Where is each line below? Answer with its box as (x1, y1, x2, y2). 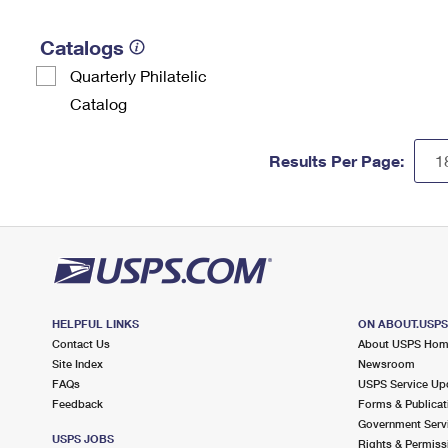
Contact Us (52, 337, 110, 350)
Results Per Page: (269, 151, 404, 170)
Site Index (52, 357, 103, 370)
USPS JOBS (52, 432, 114, 445)
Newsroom (357, 357, 415, 370)
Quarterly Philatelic (70, 66, 207, 85)
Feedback (52, 397, 103, 410)
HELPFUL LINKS (52, 317, 139, 330)
